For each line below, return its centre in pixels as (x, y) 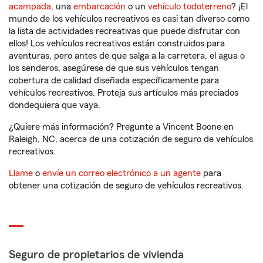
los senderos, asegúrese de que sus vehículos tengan (114, 68)
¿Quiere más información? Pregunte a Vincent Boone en (121, 127)
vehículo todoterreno (190, 6)
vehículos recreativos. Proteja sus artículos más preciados (124, 93)
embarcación (100, 6)
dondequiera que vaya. (55, 105)
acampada (30, 6)
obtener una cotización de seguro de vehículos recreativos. (126, 186)
